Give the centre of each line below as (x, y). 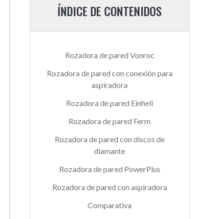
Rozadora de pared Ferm (110, 121)
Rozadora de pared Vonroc (109, 55)
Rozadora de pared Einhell (110, 103)
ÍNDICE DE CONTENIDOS (110, 11)
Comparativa (110, 205)
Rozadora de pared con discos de (109, 139)
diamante (110, 151)
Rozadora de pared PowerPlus (109, 169)
